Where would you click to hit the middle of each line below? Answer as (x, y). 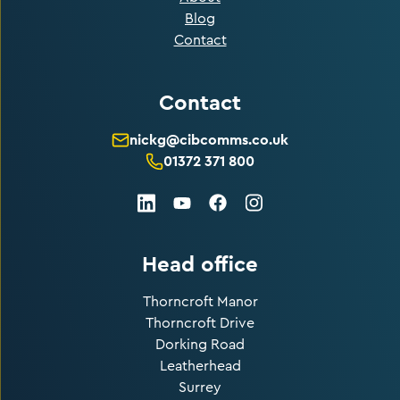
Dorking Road (200, 344)
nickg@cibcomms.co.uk (209, 140)
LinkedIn (173, 204)
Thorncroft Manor (200, 301)
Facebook (249, 204)
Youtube (209, 207)
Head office (200, 263)
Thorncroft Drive (200, 323)
